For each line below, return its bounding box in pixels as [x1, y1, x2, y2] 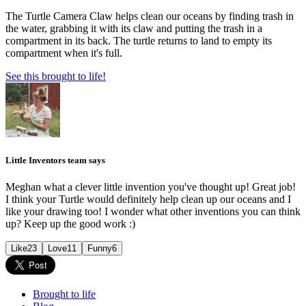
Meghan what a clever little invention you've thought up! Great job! [5, 181, 296, 193]
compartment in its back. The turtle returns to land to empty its [5, 34, 272, 46]
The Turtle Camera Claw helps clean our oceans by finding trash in [5, 10, 294, 22]
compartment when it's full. [5, 46, 122, 59]
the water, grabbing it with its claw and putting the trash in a [5, 22, 262, 34]
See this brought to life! [5, 70, 106, 82]
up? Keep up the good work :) [5, 218, 135, 230]
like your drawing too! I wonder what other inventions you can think [5, 206, 301, 218]
